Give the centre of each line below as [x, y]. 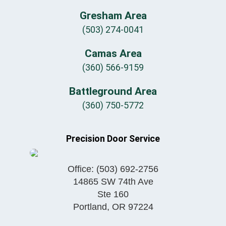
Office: [82, 169]
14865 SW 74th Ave [113, 182]
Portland [90, 207]
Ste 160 [113, 194]
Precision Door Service [113, 139]
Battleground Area [113, 92]
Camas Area [113, 54]
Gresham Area [113, 16]
